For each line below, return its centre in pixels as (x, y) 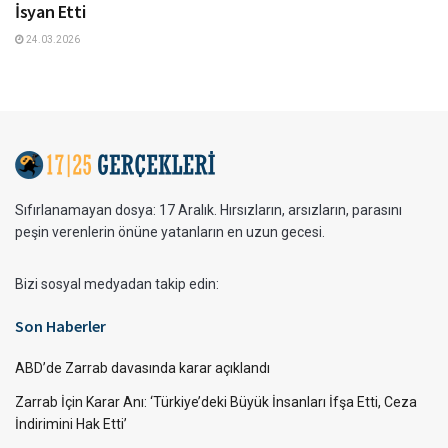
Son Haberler (60, 326)
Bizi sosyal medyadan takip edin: (117, 284)
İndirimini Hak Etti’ (71, 424)
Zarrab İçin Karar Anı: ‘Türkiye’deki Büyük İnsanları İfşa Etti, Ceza (216, 402)
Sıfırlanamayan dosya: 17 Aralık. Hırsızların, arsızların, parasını (208, 210)
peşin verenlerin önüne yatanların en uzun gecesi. (170, 232)
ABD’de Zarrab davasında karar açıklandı (142, 368)
